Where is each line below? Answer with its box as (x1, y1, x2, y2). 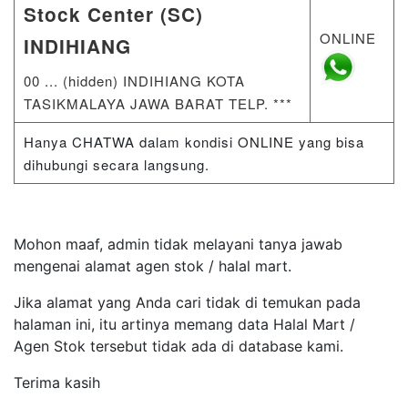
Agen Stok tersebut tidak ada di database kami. (14, 336, 343, 355)
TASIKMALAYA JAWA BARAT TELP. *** (24, 93, 292, 113)
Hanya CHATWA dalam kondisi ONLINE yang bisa (24, 131, 364, 151)
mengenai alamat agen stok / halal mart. (14, 256, 291, 275)
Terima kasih (14, 372, 100, 392)
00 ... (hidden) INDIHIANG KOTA (24, 70, 245, 90)
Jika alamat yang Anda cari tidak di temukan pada (14, 292, 361, 311)
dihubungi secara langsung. (24, 154, 209, 174)
